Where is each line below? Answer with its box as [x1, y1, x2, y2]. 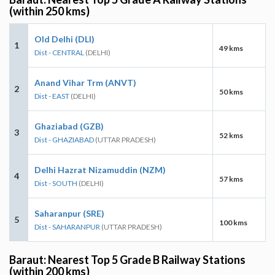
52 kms [219, 130, 243, 140]
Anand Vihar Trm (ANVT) [34, 77, 136, 88]
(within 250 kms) [9, 4, 90, 18]
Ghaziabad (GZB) [34, 120, 104, 131]
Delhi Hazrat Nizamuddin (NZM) [34, 164, 166, 175]
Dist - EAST [34, 91, 69, 101]
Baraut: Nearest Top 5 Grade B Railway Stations [9, 252, 246, 266]
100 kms [219, 217, 247, 227]
